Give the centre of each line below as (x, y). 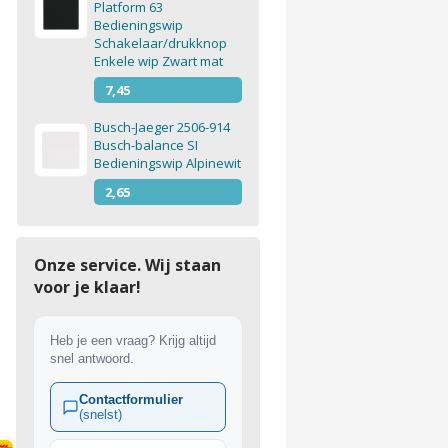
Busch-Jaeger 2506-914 (161, 127)
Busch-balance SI (145, 145)
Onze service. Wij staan (127, 265)
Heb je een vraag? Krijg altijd (132, 340)
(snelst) (100, 414)
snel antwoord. (91, 358)
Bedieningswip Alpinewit (167, 163)
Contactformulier (130, 399)
